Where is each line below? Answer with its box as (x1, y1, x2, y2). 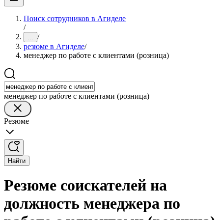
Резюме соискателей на (4, 176, 167, 194)
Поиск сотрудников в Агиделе (24, 14, 126, 23)
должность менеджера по (4, 194, 180, 213)
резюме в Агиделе (24, 42, 84, 51)
